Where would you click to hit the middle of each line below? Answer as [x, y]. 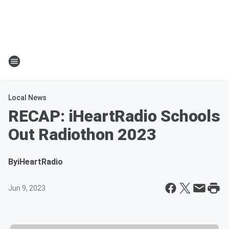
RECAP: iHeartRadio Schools [114, 116]
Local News [27, 98]
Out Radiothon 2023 [82, 134]
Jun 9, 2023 [27, 188]
